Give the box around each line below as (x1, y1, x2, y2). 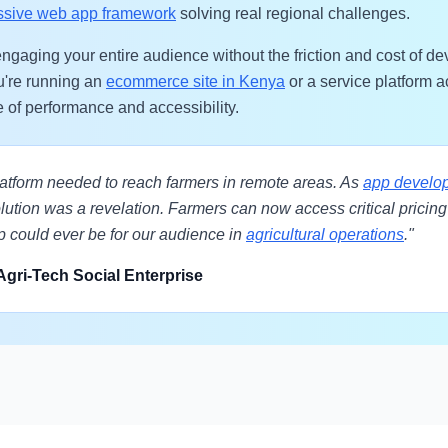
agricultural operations (246, 226, 404, 243)
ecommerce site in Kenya (106, 73, 285, 90)
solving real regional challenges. (176, 5, 410, 22)
